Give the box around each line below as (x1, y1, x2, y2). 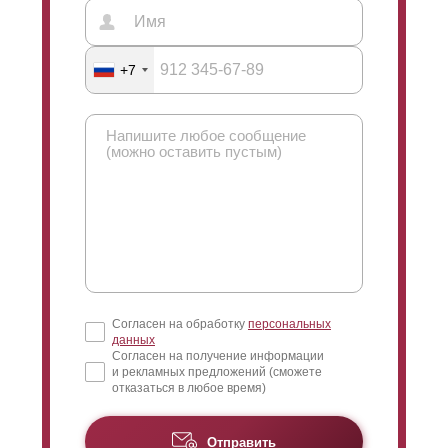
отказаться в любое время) (112, 380, 266, 395)
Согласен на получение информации (112, 348, 324, 363)
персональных (248, 316, 331, 331)
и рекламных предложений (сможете (112, 364, 322, 379)
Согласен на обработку (112, 316, 248, 331)
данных (112, 332, 155, 347)
